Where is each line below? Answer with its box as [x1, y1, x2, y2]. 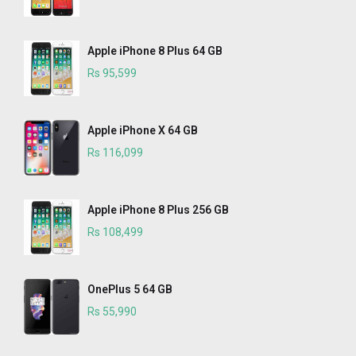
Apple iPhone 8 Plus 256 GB [87, 203, 229, 217]
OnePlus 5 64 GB [87, 283, 172, 296]
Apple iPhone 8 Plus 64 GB [87, 44, 222, 58]
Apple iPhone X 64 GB [87, 124, 198, 137]
